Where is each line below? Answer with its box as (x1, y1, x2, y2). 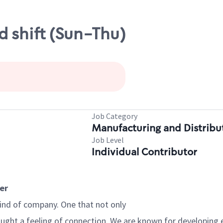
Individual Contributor (92, 145, 197, 158)
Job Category (92, 111, 137, 121)
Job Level (92, 135, 124, 145)
